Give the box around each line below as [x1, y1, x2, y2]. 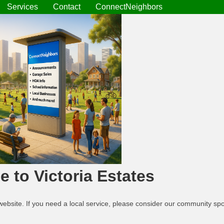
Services [7, 2, 38, 11]
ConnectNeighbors [95, 2, 162, 11]
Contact [53, 2, 80, 11]
